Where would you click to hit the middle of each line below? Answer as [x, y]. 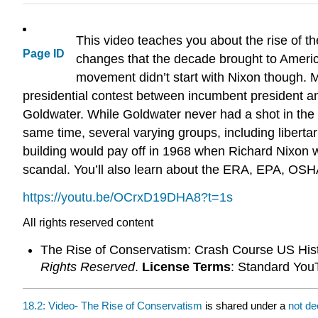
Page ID [44, 54]
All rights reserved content [88, 222]
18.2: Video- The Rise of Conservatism [113, 305]
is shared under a [245, 305]
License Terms [186, 267]
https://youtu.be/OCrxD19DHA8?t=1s [128, 197]
